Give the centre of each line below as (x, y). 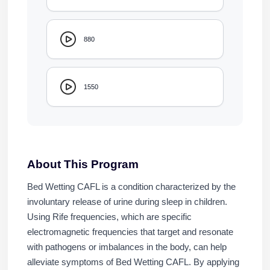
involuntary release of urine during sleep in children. (127, 202)
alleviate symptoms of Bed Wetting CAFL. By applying (133, 262)
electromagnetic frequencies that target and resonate (130, 232)
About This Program (83, 164)
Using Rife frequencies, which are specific (109, 217)
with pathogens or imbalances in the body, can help (127, 247)
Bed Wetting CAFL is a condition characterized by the (131, 187)
